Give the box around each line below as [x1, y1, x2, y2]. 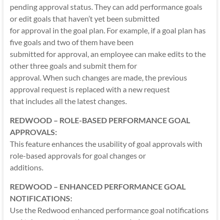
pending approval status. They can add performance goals [9, 2, 202, 12]
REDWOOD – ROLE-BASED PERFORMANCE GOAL [9, 115, 190, 125]
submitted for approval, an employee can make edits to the [9, 49, 206, 59]
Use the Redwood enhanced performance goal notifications [9, 205, 209, 215]
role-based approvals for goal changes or [9, 151, 146, 161]
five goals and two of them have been [9, 37, 134, 47]
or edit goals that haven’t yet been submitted [9, 14, 160, 24]
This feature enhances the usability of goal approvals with [9, 139, 202, 149]
